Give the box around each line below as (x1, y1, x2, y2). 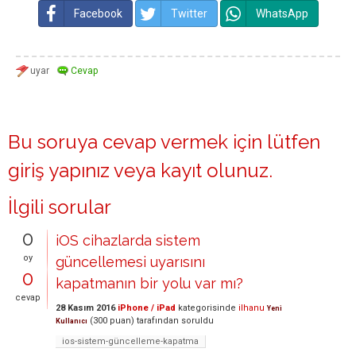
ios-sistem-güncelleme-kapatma (62, 336, 199, 346)
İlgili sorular (8, 195, 111, 219)
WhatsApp (255, 7, 308, 20)
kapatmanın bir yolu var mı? (56, 275, 243, 292)
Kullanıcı (56, 317, 87, 325)
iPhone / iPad (118, 303, 176, 313)
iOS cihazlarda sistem (56, 232, 200, 249)
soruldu (181, 315, 214, 326)
